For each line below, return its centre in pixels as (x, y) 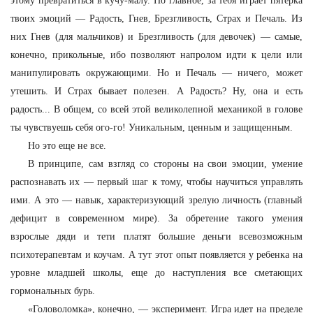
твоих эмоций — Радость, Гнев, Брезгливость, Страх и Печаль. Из (156, 19)
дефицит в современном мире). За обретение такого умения (156, 218)
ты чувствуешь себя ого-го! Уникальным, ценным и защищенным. (152, 128)
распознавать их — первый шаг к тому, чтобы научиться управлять (156, 182)
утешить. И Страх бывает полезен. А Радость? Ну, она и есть (156, 91)
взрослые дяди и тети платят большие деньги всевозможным (156, 236)
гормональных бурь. (53, 291)
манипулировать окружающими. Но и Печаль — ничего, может (156, 73)
